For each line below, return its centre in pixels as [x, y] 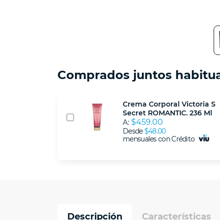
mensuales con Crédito [160, 139]
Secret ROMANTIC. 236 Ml [167, 113]
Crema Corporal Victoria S [169, 104]
